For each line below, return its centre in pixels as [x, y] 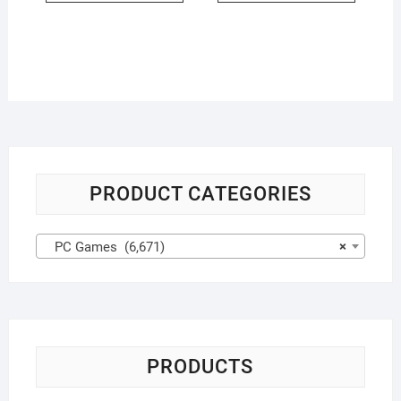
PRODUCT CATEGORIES [200, 193]
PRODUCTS [200, 366]
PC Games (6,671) [104, 247]
